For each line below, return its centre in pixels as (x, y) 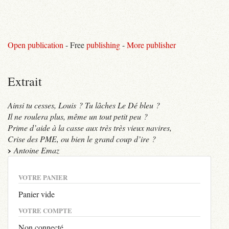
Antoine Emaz (35, 150)
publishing (103, 44)
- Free (75, 44)
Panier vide (37, 194)
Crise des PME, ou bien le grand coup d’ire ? (82, 139)
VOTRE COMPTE (45, 210)
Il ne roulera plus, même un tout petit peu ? (78, 116)
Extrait (25, 81)
